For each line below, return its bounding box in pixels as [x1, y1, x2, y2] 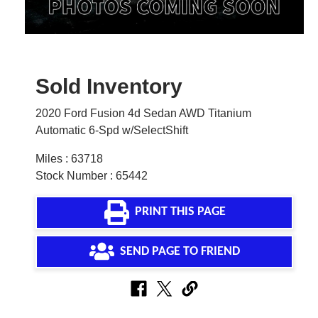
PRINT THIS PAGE [134, 206, 226, 219]
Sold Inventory [35, 74, 182, 98]
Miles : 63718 [35, 152, 103, 165]
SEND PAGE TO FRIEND [120, 245, 241, 258]
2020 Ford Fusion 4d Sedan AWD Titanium [35, 106, 251, 119]
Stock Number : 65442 [35, 169, 148, 182]
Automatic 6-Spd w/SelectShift [35, 124, 188, 136]
